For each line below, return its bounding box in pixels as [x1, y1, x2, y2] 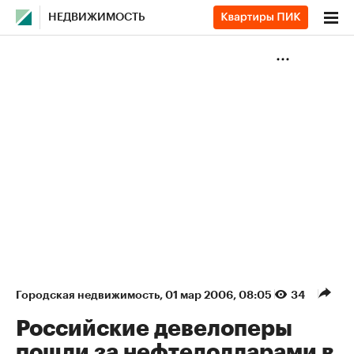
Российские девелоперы [16, 318, 292, 340]
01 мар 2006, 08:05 [165, 289, 274, 300]
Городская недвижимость [16, 289, 160, 300]
